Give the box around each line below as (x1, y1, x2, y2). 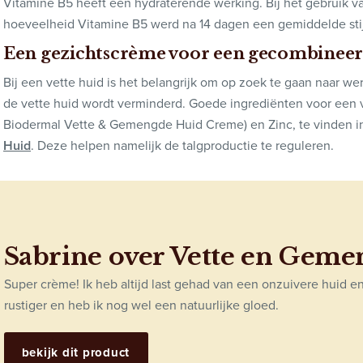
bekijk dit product (21, 343, 130, 361)
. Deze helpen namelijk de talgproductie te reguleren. (31, 135, 334, 155)
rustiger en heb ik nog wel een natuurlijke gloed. (3, 295, 279, 314)
